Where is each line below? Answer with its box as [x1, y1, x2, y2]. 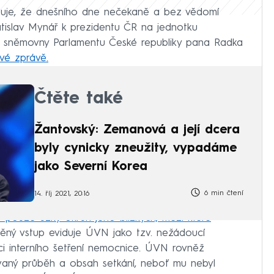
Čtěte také [34, 90, 123, 108]
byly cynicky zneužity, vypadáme [34, 142, 237, 155]
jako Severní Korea [34, 160, 147, 173]
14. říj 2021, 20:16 [34, 190, 89, 198]
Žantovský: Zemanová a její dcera [34, 124, 240, 136]
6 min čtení [201, 189, 243, 197]
